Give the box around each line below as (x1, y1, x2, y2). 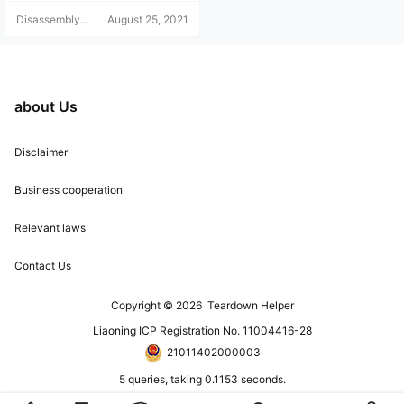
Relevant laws (14, 221, 86, 234)
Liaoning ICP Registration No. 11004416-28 (92, 324, 312, 337)
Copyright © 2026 (110, 298, 205, 312)
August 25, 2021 (107, 12, 188, 26)
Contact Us (14, 259, 71, 272)
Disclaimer (14, 145, 68, 159)
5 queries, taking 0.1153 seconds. (118, 372, 286, 386)
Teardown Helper (204, 298, 294, 312)
